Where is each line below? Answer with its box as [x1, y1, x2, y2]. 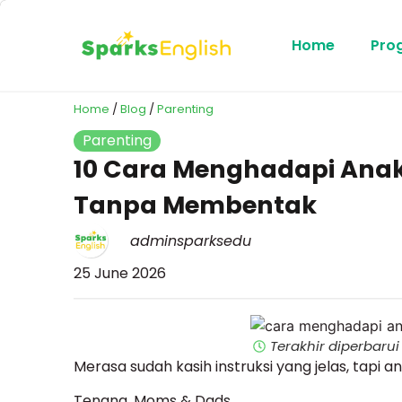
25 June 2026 [74, 263, 166, 284]
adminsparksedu [130, 230, 251, 251]
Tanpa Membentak [74, 188, 317, 223]
